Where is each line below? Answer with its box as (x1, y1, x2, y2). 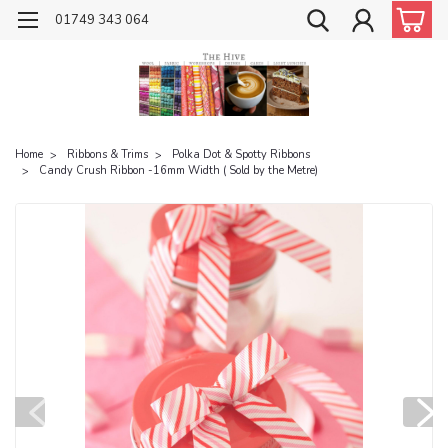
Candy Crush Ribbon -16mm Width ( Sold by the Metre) (39, 162, 318, 178)
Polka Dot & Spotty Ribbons (172, 146, 310, 162)
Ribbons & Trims (67, 146, 148, 162)
